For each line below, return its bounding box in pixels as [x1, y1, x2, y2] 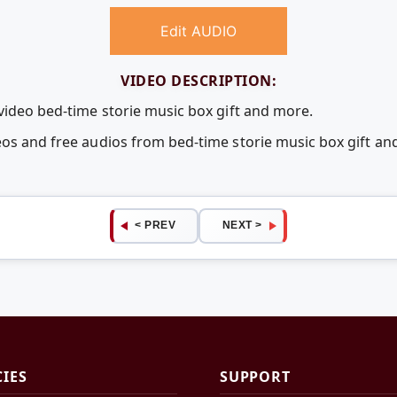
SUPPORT [220, 367, 291, 387]
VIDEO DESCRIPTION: [121, 71, 276, 91]
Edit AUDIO [160, 22, 237, 41]
